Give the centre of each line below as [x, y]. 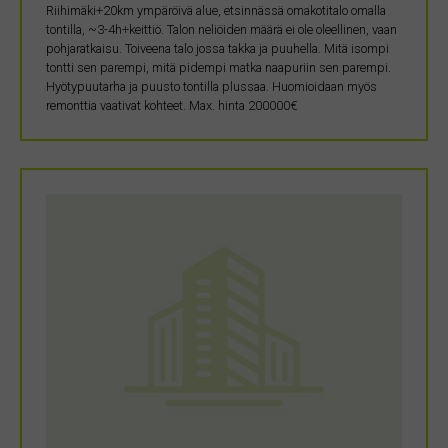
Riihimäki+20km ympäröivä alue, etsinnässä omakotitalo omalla [216, 11]
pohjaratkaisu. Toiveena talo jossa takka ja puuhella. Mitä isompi [217, 49]
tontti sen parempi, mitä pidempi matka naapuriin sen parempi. [218, 68]
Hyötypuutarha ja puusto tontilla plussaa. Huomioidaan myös [211, 87]
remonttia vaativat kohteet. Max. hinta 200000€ [171, 106]
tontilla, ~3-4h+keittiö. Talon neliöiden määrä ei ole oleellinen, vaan [221, 30]
